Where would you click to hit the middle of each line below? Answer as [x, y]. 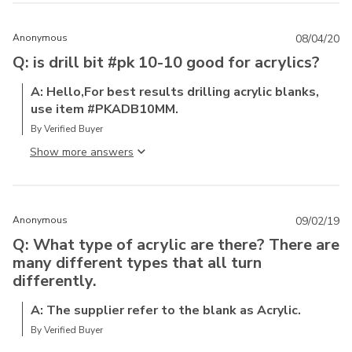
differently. [55, 280]
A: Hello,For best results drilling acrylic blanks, [175, 92]
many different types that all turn [137, 262]
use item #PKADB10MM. [104, 109]
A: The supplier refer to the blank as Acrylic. [166, 310]
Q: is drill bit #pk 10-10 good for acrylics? [166, 62]
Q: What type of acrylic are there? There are [176, 244]
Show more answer [79, 152]
